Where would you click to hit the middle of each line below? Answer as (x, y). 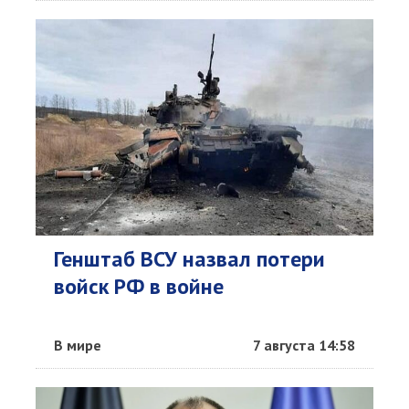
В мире (78, 345)
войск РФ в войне (139, 286)
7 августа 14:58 (304, 345)
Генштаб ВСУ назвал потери (189, 259)
